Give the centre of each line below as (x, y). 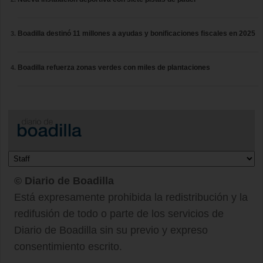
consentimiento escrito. (68, 247)
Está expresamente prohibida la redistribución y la (131, 198)
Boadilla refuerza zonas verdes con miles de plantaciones (114, 67)
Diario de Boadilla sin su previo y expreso (111, 230)
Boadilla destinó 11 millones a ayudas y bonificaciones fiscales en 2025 (137, 33)
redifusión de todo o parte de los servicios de (119, 214)
